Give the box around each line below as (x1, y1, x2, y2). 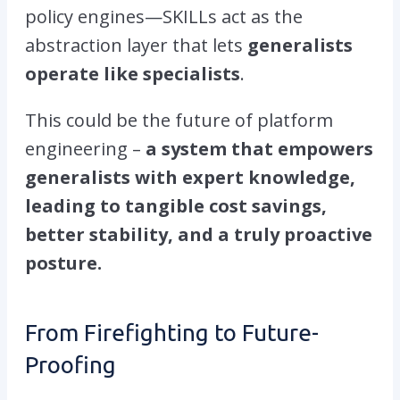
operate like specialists (25, 61, 240, 86)
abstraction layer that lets (25, 32, 247, 57)
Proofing (25, 351, 116, 378)
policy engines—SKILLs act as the (25, 4, 303, 29)
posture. (25, 250, 102, 275)
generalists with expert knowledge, (25, 164, 355, 189)
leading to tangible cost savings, (25, 193, 327, 218)
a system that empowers (146, 136, 373, 161)
